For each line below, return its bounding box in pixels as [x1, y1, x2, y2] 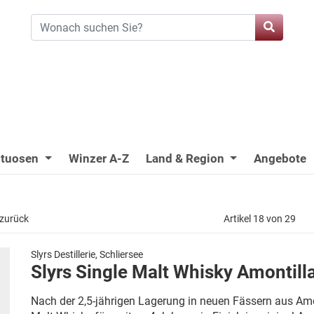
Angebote [254, 151, 307, 165]
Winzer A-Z [68, 151, 129, 165]
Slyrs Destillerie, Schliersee [31, 249, 143, 260]
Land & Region [145, 151, 227, 165]
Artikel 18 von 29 [223, 213, 296, 224]
